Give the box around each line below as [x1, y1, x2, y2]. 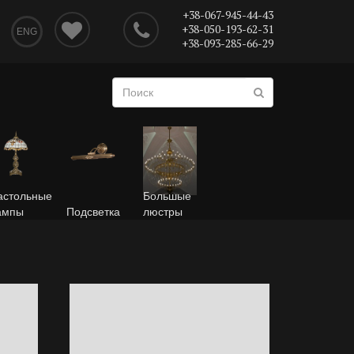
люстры [143, 205, 183, 218]
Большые [143, 190, 191, 202]
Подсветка [66, 205, 120, 218]
